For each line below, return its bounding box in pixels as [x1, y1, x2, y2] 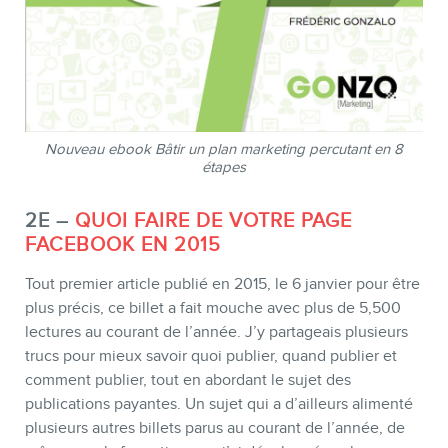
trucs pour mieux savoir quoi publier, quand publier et [25, 346, 397, 365]
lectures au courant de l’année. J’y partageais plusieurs [25, 322, 408, 341]
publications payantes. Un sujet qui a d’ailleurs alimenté [25, 394, 413, 413]
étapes [202, 158, 246, 175]
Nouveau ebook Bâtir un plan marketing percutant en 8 [45, 140, 403, 157]
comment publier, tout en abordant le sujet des [25, 370, 351, 389]
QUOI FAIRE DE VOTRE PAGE [75, 208, 352, 231]
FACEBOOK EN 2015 [25, 232, 221, 255]
